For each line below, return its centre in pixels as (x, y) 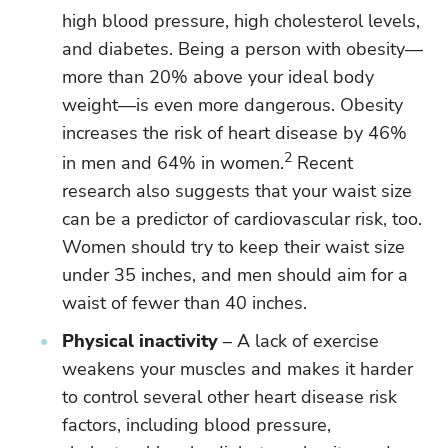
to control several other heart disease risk (229, 397)
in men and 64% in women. (173, 163)
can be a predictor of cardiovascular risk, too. (242, 219)
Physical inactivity (140, 341)
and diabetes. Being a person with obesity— (242, 49)
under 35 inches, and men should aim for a (235, 275)
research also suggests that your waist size (237, 191)
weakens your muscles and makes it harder (237, 369)
